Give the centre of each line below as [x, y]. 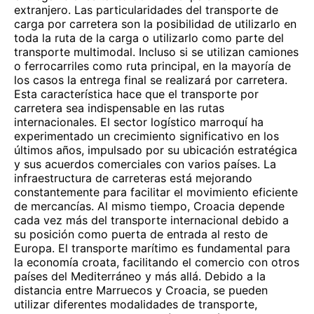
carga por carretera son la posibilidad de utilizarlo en [155, 24]
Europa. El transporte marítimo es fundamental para [152, 248]
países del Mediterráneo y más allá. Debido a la [140, 276]
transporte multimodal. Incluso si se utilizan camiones [156, 52]
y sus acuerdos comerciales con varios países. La [145, 164]
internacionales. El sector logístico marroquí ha [139, 122]
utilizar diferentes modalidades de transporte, [136, 304]
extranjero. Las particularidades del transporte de [146, 10]
